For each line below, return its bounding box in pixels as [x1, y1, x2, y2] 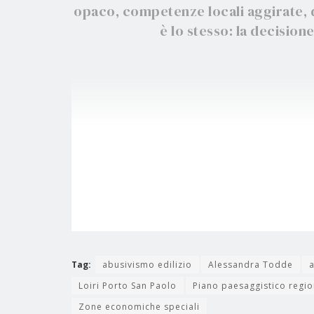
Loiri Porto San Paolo [78, 280, 177, 292]
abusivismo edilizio [102, 259, 192, 271]
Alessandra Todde [208, 259, 293, 271]
